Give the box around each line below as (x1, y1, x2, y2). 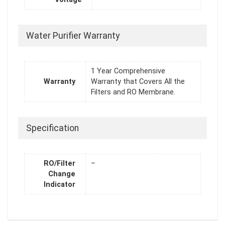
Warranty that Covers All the (91, 77, 185, 86)
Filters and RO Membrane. (91, 88, 175, 97)
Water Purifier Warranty (26, 31, 120, 41)
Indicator (44, 180, 75, 189)
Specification (26, 123, 79, 133)
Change (48, 170, 75, 179)
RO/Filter (44, 159, 75, 168)
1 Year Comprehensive (91, 67, 165, 76)
